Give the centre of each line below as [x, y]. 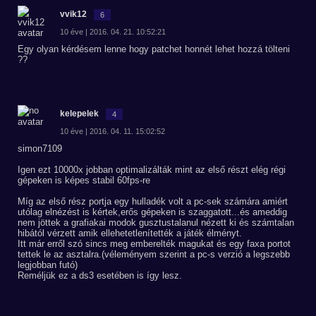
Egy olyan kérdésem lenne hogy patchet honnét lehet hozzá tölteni [154, 49]
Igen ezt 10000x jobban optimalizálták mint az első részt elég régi [152, 170]
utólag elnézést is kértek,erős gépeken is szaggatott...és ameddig [152, 212]
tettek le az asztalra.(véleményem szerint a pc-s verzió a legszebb [154, 254]
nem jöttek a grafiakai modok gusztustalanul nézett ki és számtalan [156, 223]
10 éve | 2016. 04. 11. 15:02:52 [113, 131]
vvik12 [73, 14]
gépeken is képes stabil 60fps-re [84, 180]
